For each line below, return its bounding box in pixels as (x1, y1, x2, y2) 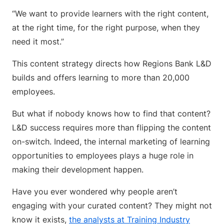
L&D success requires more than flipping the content (12, 122, 211, 132)
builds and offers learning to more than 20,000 (12, 72, 189, 82)
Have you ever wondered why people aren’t (12, 186, 177, 196)
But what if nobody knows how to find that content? (12, 108, 210, 118)
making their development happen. (12, 164, 143, 174)
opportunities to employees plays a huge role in (12, 150, 193, 160)
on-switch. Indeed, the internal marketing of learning (12, 136, 210, 146)
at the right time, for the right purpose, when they (12, 22, 200, 32)
